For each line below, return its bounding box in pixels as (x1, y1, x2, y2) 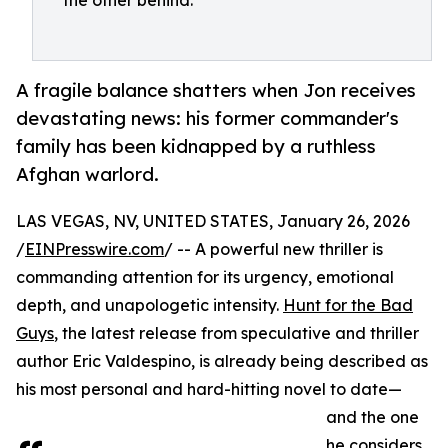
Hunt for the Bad (283, 295, 413, 316)
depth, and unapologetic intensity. (16, 295, 283, 316)
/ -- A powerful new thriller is (164, 239, 383, 260)
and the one (326, 407, 419, 428)
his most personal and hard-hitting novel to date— (16, 379, 402, 400)
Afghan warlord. (16, 163, 159, 186)
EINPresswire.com (25, 239, 164, 260)
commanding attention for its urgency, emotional (16, 267, 394, 288)
